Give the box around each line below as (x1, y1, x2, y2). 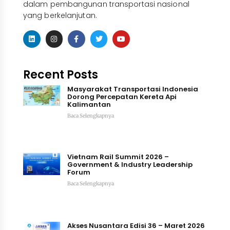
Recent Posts (23, 66, 98, 83)
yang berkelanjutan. (23, 10, 97, 21)
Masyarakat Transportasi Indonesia (67, 84, 198, 94)
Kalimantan (67, 99, 111, 109)
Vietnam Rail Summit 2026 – (67, 151, 169, 162)
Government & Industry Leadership (67, 159, 193, 169)
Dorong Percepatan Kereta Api (67, 91, 177, 102)
